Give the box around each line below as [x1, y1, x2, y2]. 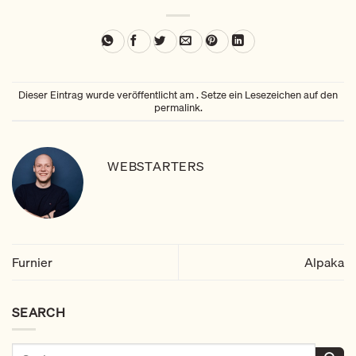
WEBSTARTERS [107, 156, 204, 177]
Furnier [12, 251, 52, 273]
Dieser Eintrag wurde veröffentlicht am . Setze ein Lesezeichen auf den [18, 86, 338, 103]
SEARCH [12, 301, 66, 323]
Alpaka [304, 251, 344, 273]
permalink [153, 99, 200, 115]
